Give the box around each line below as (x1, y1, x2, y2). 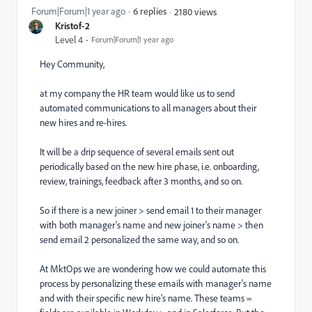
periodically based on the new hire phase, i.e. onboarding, (40, 160, 259, 173)
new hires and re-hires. (40, 116, 129, 129)
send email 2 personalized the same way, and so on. (40, 233, 239, 246)
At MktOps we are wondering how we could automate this (40, 263, 266, 275)
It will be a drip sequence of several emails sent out (40, 146, 234, 158)
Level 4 (55, 33, 83, 46)
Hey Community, (40, 58, 104, 70)
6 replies (133, 5, 166, 17)
